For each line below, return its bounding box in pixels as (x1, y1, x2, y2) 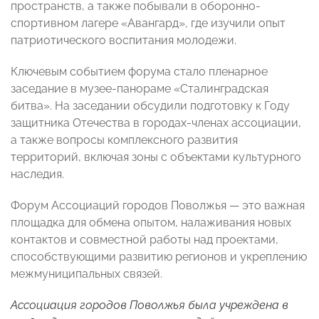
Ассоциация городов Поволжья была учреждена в (11, 298, 288, 313)
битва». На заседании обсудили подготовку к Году (11, 99, 290, 113)
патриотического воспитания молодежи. (11, 33, 236, 48)
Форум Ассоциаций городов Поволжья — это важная (11, 199, 305, 213)
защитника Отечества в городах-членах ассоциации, (11, 116, 301, 130)
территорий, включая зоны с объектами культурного (11, 150, 301, 164)
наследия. (11, 167, 64, 182)
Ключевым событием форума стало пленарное (11, 65, 268, 79)
